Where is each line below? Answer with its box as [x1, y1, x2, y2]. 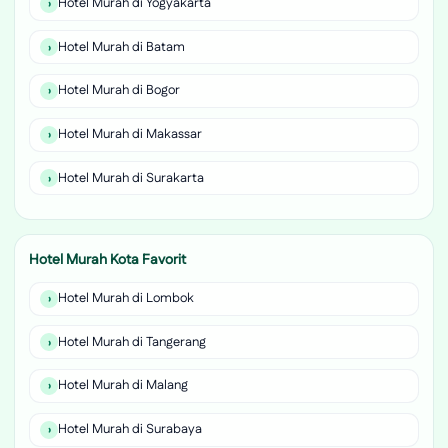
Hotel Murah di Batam [58, 37, 185, 56]
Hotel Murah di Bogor [58, 81, 180, 100]
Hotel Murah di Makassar [58, 125, 202, 144]
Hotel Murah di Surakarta [58, 168, 204, 187]
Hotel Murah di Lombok [58, 289, 194, 308]
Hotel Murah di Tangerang [58, 332, 206, 351]
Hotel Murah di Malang [58, 376, 188, 395]
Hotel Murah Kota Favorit [29, 249, 186, 270]
